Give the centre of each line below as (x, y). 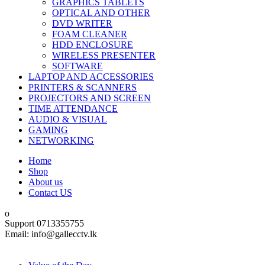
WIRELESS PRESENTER (104, 55)
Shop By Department (44, 245)
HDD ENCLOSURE (93, 45)
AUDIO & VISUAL (68, 119)
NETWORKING (61, 140)
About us (46, 182)
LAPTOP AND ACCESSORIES (91, 77)
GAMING (48, 130)
